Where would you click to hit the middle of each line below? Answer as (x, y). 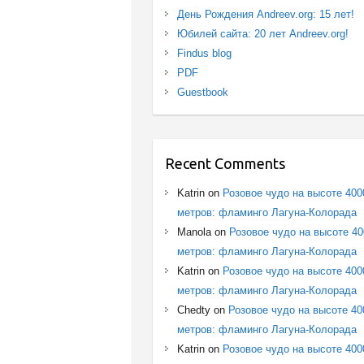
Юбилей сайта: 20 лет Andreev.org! (263, 33)
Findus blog (205, 53)
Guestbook (203, 92)
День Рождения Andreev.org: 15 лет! (266, 14)
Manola (195, 232)
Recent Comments (225, 163)
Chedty (194, 310)
